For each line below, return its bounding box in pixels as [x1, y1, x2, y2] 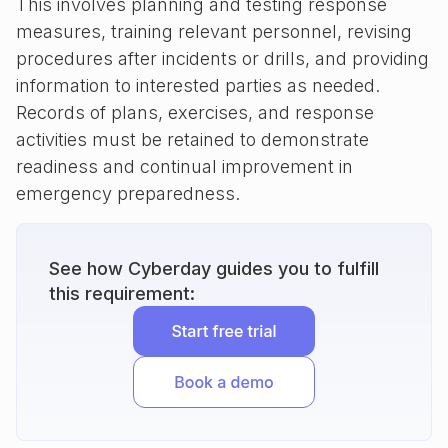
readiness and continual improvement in [16, 156, 353, 177]
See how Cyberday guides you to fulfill [49, 258, 379, 279]
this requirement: [49, 283, 195, 304]
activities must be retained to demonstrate [16, 129, 369, 150]
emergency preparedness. [16, 183, 240, 204]
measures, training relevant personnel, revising [16, 21, 412, 42]
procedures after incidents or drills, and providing [16, 48, 429, 69]
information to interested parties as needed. [16, 75, 380, 96]
